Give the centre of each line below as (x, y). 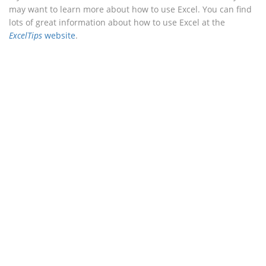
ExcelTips (26, 35)
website (59, 35)
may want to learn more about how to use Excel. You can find (130, 9)
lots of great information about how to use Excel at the (117, 22)
